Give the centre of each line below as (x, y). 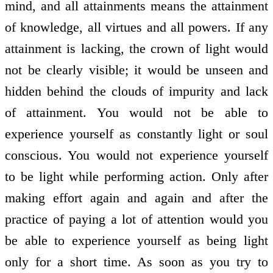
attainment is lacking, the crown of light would (136, 48)
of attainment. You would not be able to (136, 112)
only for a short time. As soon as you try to (136, 261)
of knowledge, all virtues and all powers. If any (136, 27)
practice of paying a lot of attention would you (136, 219)
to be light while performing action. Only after (136, 176)
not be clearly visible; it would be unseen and (136, 69)
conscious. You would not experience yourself (136, 155)
